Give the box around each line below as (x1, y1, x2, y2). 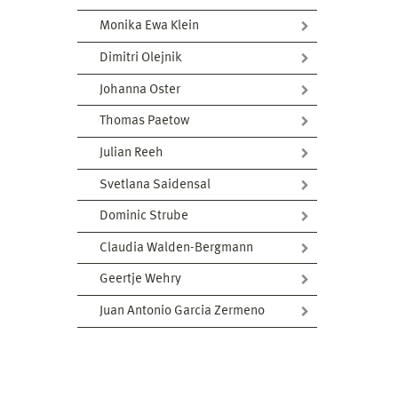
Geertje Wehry (99, 273, 181, 287)
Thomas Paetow (99, 115, 189, 129)
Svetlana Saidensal (99, 178, 211, 192)
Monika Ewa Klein (99, 20, 199, 34)
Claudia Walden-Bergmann (99, 241, 253, 255)
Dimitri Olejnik (99, 52, 182, 65)
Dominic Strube (99, 210, 188, 224)
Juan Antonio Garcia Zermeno (99, 305, 265, 318)
